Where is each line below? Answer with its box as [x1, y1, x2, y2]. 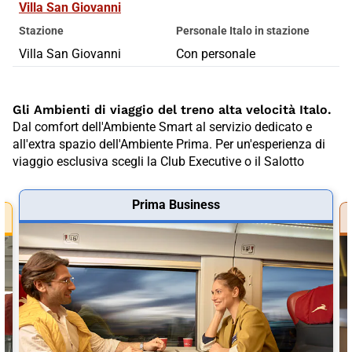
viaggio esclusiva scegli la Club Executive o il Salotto [13, 153, 304, 169]
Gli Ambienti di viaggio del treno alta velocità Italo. [13, 101, 332, 117]
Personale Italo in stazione [176, 24, 310, 37]
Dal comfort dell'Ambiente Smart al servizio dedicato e [13, 119, 312, 134]
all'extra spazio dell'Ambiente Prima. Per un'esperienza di [13, 136, 325, 152]
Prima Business [132, 196, 220, 212]
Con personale [176, 46, 255, 61]
